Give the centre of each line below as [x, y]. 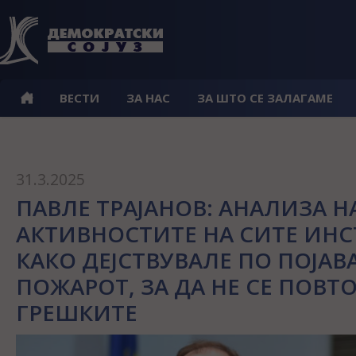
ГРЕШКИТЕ [77, 312]
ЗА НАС [148, 98]
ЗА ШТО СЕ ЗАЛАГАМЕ [265, 98]
